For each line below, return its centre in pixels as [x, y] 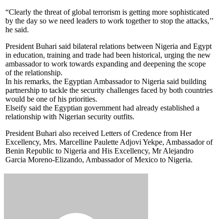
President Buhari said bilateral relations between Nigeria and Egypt [109, 46]
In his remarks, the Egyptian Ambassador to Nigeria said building [106, 81]
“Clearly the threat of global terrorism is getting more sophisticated [107, 12]
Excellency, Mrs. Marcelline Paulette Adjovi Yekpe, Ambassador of [109, 142]
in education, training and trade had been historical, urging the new [108, 55]
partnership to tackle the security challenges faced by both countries [109, 90]
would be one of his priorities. [51, 99]
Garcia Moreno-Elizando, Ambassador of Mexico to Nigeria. [99, 159]
